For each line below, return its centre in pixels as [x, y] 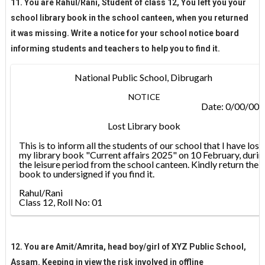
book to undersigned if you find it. [86, 173]
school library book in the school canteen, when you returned [129, 17]
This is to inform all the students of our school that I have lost [140, 145]
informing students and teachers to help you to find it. [115, 48]
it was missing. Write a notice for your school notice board [125, 33]
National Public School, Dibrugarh [144, 77]
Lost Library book [144, 125]
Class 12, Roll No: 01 [60, 202]
